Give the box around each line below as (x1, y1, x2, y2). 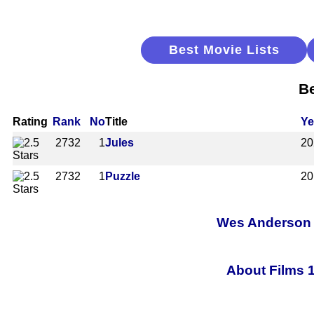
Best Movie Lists (168, 43, 280, 57)
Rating (13, 115, 48, 128)
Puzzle (105, 170, 140, 182)
